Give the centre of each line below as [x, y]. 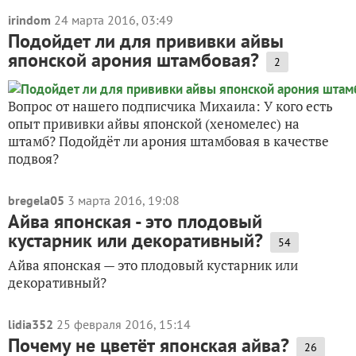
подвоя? [33, 159]
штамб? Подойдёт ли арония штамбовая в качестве [168, 141]
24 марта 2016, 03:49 [114, 20]
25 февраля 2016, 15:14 [124, 324]
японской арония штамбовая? [133, 60]
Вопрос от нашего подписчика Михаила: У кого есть [170, 106]
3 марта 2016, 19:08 [124, 200]
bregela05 [36, 200]
